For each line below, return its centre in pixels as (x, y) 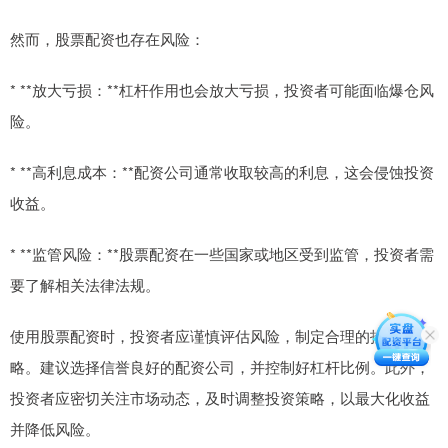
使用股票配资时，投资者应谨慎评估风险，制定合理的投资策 (212, 335)
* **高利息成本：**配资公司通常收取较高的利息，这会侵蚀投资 (222, 171)
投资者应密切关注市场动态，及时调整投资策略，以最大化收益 (220, 397)
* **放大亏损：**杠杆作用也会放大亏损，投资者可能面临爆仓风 (222, 89)
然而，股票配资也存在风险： (107, 38)
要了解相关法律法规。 (85, 284)
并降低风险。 (55, 428)
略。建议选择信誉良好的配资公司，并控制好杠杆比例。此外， (220, 366)
